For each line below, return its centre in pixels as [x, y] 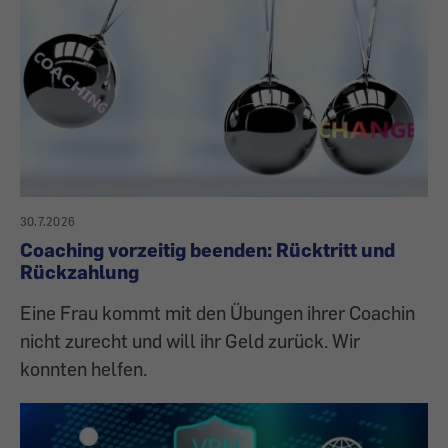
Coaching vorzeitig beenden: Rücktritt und [207, 250]
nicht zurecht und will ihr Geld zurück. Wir [190, 341]
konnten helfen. [83, 369]
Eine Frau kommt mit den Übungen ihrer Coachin [217, 313]
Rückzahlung [79, 272]
